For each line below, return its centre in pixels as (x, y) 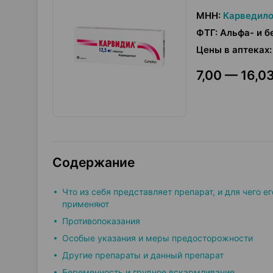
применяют (87, 204)
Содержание (94, 162)
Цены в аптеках (233, 50)
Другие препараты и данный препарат (144, 255)
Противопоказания (102, 221)
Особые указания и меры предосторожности (159, 238)
